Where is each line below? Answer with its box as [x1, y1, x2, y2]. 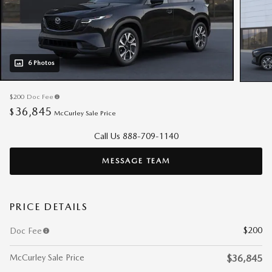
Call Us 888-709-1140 [93, 131, 178, 141]
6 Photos [28, 59, 55, 67]
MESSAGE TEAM [101, 156, 171, 166]
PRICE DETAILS [10, 200, 89, 212]
